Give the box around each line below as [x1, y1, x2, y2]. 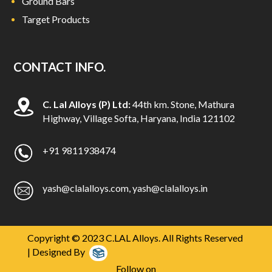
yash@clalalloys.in [132, 182, 208, 194]
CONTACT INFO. [13, 59, 106, 74]
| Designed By [27, 245, 85, 257]
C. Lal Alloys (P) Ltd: [42, 98, 131, 110]
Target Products [22, 13, 90, 25]
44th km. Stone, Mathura [130, 98, 234, 110]
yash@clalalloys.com [42, 182, 129, 194]
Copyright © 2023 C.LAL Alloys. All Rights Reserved [27, 231, 243, 243]
